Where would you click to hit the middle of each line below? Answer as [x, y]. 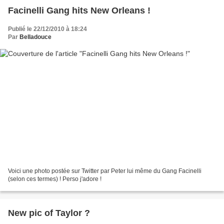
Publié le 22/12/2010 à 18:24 [47, 29]
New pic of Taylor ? [49, 213]
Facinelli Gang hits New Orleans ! [79, 11]
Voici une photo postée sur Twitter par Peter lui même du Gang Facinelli [105, 171]
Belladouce [35, 37]
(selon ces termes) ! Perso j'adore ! [55, 179]
